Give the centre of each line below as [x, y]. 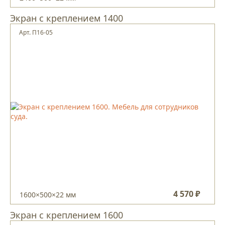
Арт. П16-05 [36, 32]
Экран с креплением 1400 [67, 18]
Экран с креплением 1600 [67, 215]
